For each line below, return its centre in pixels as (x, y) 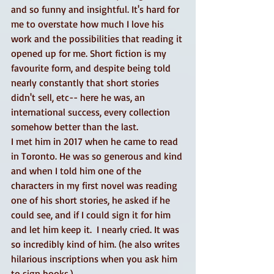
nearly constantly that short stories (86, 83)
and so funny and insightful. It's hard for (96, 9)
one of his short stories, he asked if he (92, 200)
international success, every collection (92, 112)
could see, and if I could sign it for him (92, 215)
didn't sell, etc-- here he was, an (79, 97)
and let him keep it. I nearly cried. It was (96, 229)
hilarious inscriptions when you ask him (95, 259)
